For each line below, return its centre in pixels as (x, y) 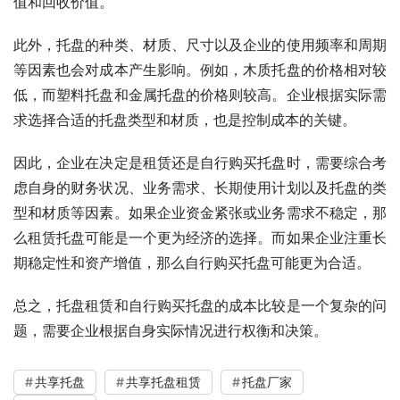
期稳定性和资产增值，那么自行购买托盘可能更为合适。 (192, 262)
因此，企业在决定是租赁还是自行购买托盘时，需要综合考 (200, 162)
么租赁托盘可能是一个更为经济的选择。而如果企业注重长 (200, 237)
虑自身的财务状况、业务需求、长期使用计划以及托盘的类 (200, 187)
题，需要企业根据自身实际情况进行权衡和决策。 (171, 330)
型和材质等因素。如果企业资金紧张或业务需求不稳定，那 (200, 212)
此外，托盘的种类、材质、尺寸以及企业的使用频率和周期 (200, 44)
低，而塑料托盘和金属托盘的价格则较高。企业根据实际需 (200, 94)
